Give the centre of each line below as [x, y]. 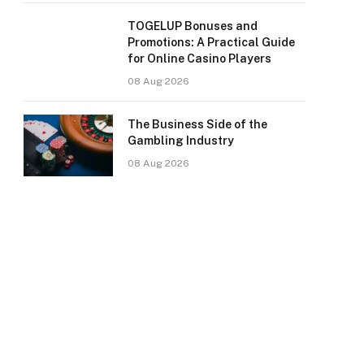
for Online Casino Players [199, 58]
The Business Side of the [197, 124]
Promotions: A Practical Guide [211, 42]
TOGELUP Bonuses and [193, 26]
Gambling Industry [181, 141]
